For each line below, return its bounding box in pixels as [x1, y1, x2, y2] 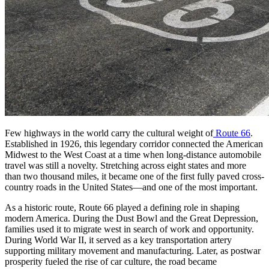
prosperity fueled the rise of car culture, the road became [5, 256, 217, 267]
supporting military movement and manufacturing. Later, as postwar [5, 245, 261, 256]
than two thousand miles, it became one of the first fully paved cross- [5, 171, 264, 181]
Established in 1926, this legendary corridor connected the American [5, 138, 263, 149]
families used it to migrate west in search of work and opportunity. [5, 223, 254, 234]
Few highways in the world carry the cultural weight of [5, 127, 213, 138]
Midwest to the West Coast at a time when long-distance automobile [5, 149, 261, 160]
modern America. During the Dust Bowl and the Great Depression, [5, 213, 258, 223]
